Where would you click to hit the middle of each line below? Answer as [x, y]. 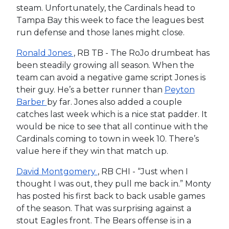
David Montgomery [57, 171]
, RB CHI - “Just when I [143, 171]
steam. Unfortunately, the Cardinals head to [106, 8]
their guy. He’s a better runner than [90, 89]
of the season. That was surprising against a [104, 208]
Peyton [179, 89]
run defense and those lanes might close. [100, 32]
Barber [31, 102]
